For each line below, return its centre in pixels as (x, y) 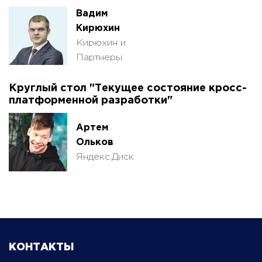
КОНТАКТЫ (41, 248)
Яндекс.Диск (105, 157)
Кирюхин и (101, 43)
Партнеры (99, 58)
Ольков (95, 142)
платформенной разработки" (91, 101)
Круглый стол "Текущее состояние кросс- (128, 89)
